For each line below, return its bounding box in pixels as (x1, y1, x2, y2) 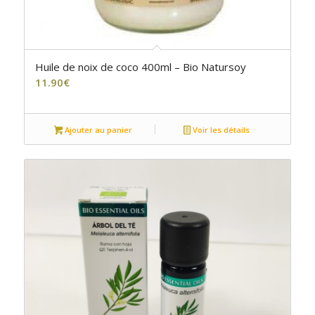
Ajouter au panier (63, 124, 133, 135)
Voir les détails (191, 124, 250, 135)
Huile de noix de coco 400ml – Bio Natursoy (34, 59, 246, 74)
